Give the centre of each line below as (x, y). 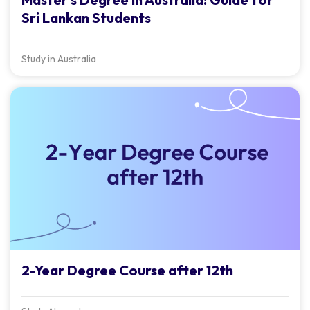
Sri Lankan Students (86, 17)
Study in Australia (59, 58)
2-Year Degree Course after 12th (127, 270)
